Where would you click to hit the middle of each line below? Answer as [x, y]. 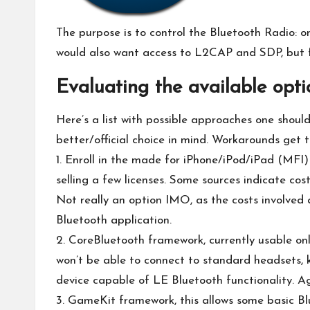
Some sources [205, 180]
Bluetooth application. [114, 220]
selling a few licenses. [113, 180]
